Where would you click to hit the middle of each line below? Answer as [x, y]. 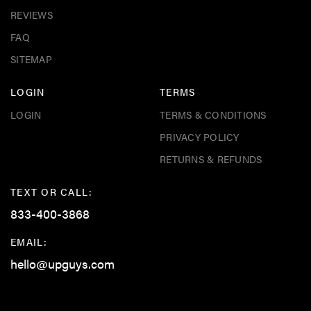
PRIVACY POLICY [200, 136]
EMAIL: [29, 241]
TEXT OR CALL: [52, 191]
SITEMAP [31, 59]
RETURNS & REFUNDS [211, 159]
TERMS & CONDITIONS [213, 114]
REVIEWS [32, 14]
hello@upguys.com [62, 263]
